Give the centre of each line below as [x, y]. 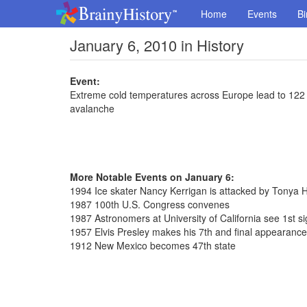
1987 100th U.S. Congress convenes [150, 204]
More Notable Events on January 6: [152, 177]
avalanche [92, 108]
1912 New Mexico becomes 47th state [153, 245]
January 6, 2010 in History [157, 45]
